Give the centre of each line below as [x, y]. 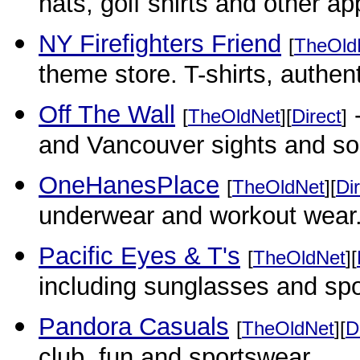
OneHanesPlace [129, 185]
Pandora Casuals [134, 327]
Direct [317, 116]
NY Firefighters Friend [160, 44]
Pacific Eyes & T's [139, 256]
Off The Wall [107, 115]
